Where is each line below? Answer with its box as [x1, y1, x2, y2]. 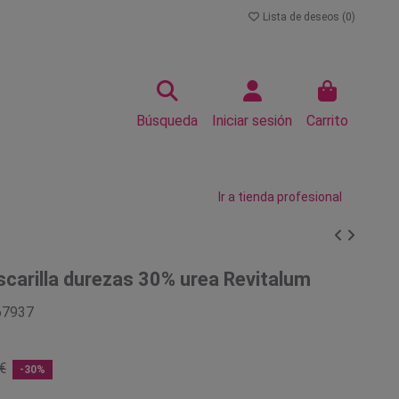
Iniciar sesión [212, 112, 292, 129]
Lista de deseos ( [260, 11, 346, 23]
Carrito [306, 112, 348, 129]
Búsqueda [136, 112, 198, 129]
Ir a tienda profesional [218, 190, 342, 204]
